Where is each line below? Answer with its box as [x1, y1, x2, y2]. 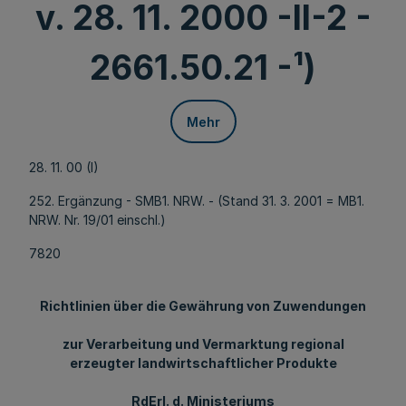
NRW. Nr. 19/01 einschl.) [29, 212, 166, 227]
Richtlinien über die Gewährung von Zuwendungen [40, 298, 366, 314]
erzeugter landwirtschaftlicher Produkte [69, 355, 337, 371]
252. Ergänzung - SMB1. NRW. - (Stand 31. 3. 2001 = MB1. [29, 193, 364, 208]
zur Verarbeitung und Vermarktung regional [62, 336, 344, 352]
